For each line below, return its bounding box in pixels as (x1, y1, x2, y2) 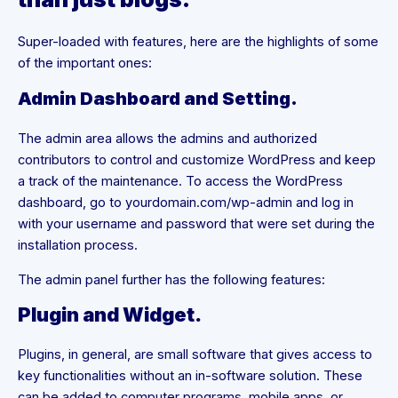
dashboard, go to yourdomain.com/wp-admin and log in (18, 195, 354, 211)
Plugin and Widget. (18, 303, 202, 327)
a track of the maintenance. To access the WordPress (18, 173, 343, 190)
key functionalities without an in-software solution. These (18, 368, 362, 385)
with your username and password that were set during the (18, 216, 375, 233)
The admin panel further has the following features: (18, 271, 325, 288)
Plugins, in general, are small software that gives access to (18, 346, 372, 363)
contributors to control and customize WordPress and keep (18, 152, 376, 169)
